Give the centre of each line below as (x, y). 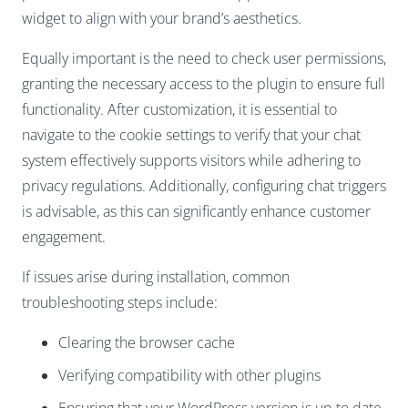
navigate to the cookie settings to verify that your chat (191, 135)
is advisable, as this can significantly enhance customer (196, 212)
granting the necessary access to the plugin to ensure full (204, 84)
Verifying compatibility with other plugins (189, 376)
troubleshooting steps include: (120, 303)
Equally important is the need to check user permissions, (204, 59)
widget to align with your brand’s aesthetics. (162, 19)
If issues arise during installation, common (156, 277)
